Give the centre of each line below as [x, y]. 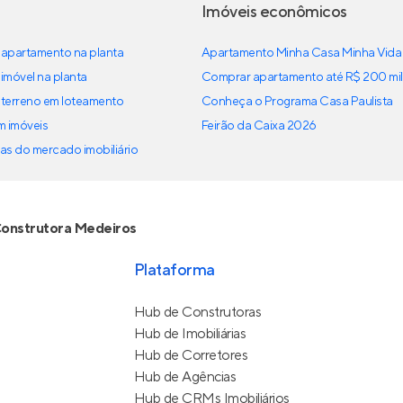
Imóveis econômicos [274, 12]
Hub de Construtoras [197, 312]
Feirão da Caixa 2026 [259, 126]
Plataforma [174, 270]
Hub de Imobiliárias [190, 334]
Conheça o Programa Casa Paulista [297, 102]
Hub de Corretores [191, 355]
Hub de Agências [185, 377]
